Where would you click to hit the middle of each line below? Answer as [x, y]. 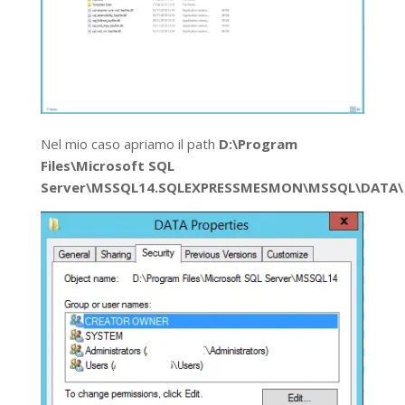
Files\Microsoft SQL [107, 166]
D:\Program [258, 144]
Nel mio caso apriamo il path [129, 144]
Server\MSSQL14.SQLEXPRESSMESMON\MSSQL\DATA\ [221, 188]
